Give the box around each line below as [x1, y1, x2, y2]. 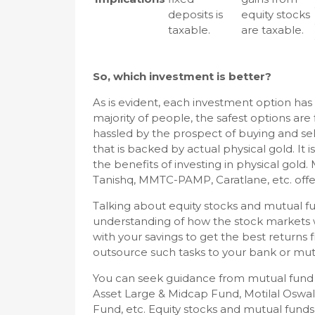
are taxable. [241, 23, 304, 37]
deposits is [168, 8, 223, 21]
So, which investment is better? [93, 70, 271, 83]
